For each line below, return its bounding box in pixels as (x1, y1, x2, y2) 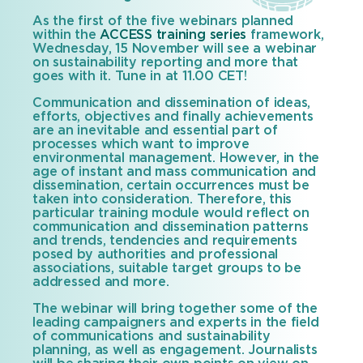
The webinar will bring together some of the (32, 302, 318, 315)
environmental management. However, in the (32, 152, 320, 164)
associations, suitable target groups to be (32, 262, 301, 275)
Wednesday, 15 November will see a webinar (32, 42, 318, 55)
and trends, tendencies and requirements (32, 234, 297, 247)
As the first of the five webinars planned (32, 15, 294, 28)
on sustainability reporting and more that (32, 56, 299, 69)
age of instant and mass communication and (32, 165, 317, 178)
